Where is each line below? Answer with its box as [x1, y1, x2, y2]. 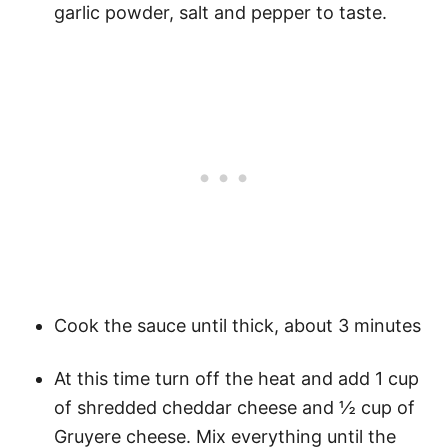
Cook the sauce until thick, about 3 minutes [54, 314, 421, 336]
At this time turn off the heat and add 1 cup [54, 367, 419, 389]
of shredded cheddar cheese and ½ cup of [54, 396, 415, 418]
